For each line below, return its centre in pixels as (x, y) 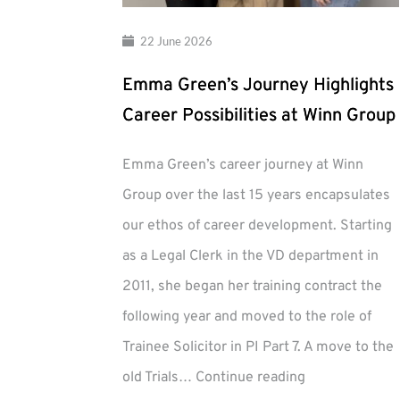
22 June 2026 (176, 41)
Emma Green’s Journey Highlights (258, 86)
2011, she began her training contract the (252, 287)
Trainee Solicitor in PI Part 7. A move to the (258, 348)
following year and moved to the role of (247, 317)
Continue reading (250, 378)
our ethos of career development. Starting (257, 226)
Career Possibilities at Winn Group (259, 117)
